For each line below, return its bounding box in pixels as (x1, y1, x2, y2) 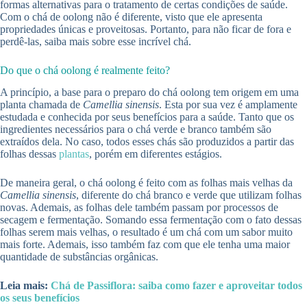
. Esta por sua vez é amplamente (159, 99, 297, 111)
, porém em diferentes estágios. (89, 148, 222, 160)
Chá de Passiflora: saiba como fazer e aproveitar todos (51, 280, 302, 292)
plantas (59, 148, 89, 160)
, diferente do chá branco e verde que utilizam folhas (76, 189, 302, 201)
